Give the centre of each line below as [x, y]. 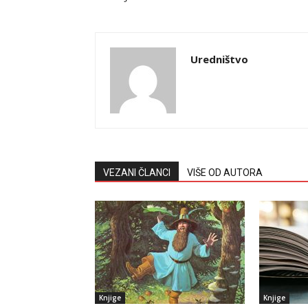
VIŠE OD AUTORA [225, 173]
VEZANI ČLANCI [137, 173]
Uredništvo [219, 59]
